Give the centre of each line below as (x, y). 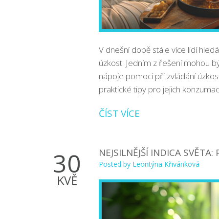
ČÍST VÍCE (119, 113)
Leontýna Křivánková (166, 164)
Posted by (116, 164)
